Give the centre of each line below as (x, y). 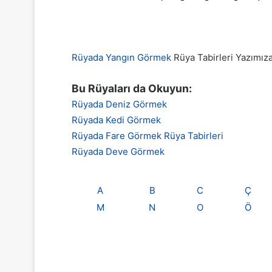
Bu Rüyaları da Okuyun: (132, 88)
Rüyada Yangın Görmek (121, 57)
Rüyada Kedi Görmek (116, 120)
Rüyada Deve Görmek (118, 151)
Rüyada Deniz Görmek (119, 104)
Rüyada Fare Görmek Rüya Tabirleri (148, 136)
